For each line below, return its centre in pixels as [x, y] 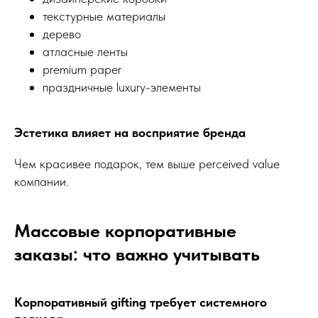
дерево [62, 34]
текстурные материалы [104, 16]
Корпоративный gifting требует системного [141, 302]
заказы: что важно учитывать [137, 254]
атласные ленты [85, 52]
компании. [42, 182]
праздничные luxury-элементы [122, 87]
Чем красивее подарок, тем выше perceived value [147, 164]
